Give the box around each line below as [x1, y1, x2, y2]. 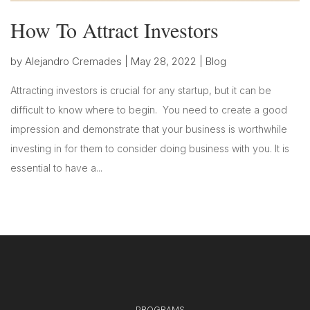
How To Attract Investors [10, 16, 219, 44]
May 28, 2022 [131, 55, 197, 69]
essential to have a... [10, 162, 102, 174]
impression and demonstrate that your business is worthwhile [10, 123, 287, 136]
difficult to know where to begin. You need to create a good [10, 104, 287, 116]
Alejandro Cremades [25, 55, 122, 69]
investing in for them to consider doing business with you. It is [10, 143, 289, 155]
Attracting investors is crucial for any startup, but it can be [10, 84, 271, 97]
